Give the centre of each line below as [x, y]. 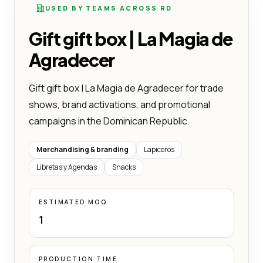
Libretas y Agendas [67, 167]
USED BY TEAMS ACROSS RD [109, 8]
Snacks [124, 167]
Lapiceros [159, 149]
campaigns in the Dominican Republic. [109, 121]
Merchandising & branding [82, 149]
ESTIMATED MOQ [73, 202]
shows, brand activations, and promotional [119, 104]
